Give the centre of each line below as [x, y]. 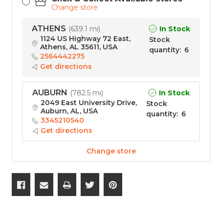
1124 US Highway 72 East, [85, 39]
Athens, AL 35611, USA [79, 47]
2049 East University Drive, [89, 103]
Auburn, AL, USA [69, 111]
